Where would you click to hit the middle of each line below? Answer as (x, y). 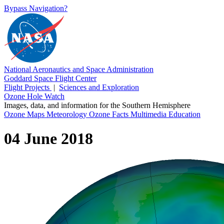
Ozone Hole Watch (34, 96)
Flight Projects (28, 87)
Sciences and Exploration (99, 87)
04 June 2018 (48, 139)
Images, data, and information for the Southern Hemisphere (97, 105)
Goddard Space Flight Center (50, 78)
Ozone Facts (110, 114)
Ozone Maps (25, 114)
